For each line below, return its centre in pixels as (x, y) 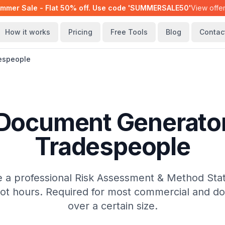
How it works (28, 32)
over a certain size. (113, 206)
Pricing (80, 32)
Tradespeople (113, 146)
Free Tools (129, 32)
